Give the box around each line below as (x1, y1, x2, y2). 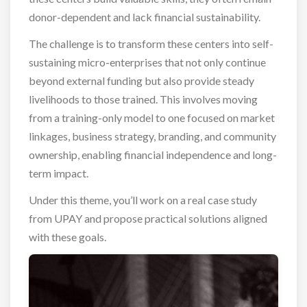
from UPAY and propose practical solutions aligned (28, 211, 267, 225)
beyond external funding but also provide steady (28, 73, 254, 87)
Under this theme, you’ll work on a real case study (28, 193, 257, 206)
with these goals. (28, 230, 106, 243)
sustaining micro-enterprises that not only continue (28, 55, 266, 69)
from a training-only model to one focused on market (28, 110, 275, 124)
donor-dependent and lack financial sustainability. (28, 10, 260, 23)
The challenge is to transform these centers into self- (28, 36, 273, 50)
